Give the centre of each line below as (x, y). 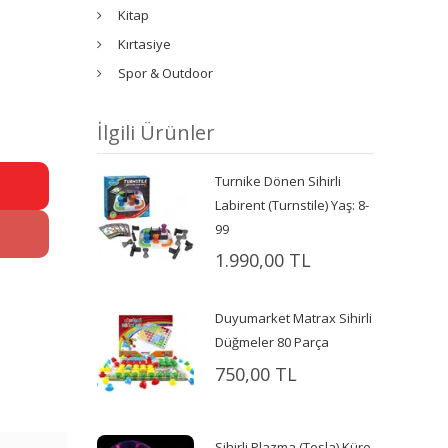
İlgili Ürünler (156, 132)
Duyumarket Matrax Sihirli (294, 318)
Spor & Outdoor (166, 72)
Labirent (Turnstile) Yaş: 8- (292, 204)
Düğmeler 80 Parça (272, 342)
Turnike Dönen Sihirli (278, 180)
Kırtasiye (145, 43)
